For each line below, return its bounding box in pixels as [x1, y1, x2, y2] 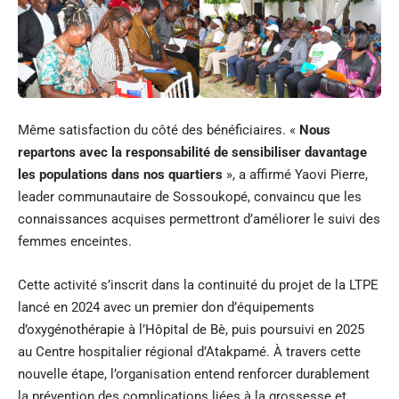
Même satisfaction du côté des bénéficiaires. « [18, 121, 299, 138]
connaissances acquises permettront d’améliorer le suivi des [18, 210, 380, 227]
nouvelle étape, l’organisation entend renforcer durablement [18, 365, 370, 382]
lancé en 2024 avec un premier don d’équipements [18, 298, 314, 315]
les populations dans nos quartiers [18, 166, 223, 183]
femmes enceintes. [18, 232, 132, 249]
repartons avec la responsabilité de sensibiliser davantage [18, 143, 367, 160]
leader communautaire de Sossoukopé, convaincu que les [18, 188, 362, 205]
